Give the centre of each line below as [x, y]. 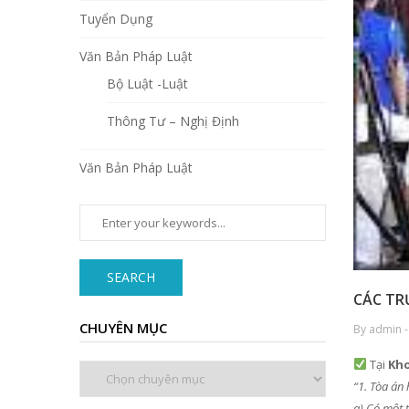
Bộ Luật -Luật [147, 84]
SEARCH [131, 278]
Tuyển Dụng [116, 19]
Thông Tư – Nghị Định [173, 121]
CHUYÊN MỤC [123, 328]
